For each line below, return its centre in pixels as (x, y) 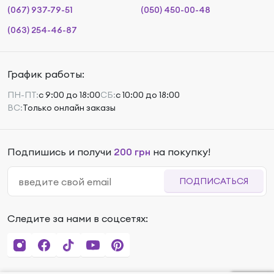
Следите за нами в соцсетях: (78, 218)
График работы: (46, 74)
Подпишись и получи (61, 152)
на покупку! (180, 152)
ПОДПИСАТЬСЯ (214, 181)
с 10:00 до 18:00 (148, 95)
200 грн (132, 152)
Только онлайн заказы (69, 108)
